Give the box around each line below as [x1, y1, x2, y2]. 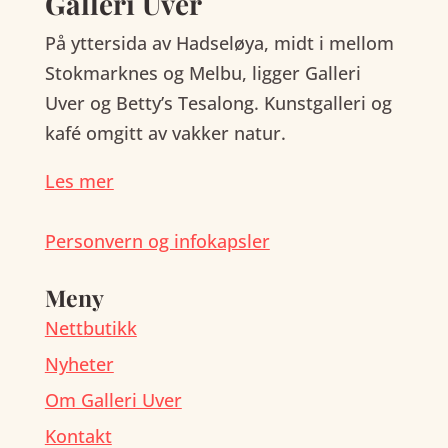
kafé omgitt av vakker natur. [44, 120, 286, 145]
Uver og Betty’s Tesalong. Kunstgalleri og [44, 90, 392, 115]
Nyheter [44, 351, 114, 376]
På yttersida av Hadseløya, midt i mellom [44, 30, 394, 55]
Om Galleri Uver [44, 387, 182, 412]
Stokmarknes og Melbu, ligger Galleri [44, 60, 361, 85]
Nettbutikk [44, 315, 137, 340]
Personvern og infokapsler [44, 228, 270, 253]
